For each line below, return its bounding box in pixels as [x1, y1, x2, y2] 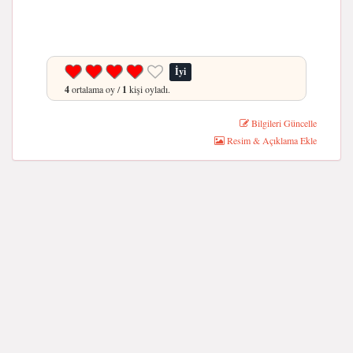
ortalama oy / [69, 83, 122, 95]
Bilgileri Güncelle [249, 117, 317, 129]
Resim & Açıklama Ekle [225, 134, 317, 147]
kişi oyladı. [127, 83, 170, 95]
